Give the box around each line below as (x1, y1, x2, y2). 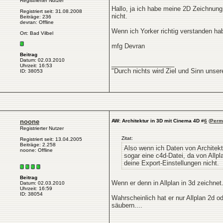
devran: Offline (20, 19, 54, 25)
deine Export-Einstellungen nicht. (124, 159, 219, 167)
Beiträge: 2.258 (20, 142, 56, 147)
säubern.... (111, 202, 142, 209)
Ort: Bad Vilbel (20, 30, 53, 36)
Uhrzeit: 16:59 (20, 186, 52, 192)
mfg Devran (111, 42, 145, 50)
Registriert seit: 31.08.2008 (20, 8, 82, 14)
